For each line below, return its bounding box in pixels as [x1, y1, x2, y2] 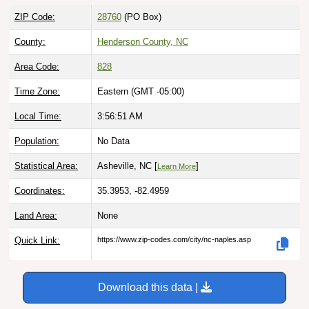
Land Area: [14, 210, 57, 221]
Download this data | [97, 281, 201, 294]
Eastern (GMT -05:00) [97, 86, 184, 97]
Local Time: [14, 111, 61, 122]
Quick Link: [14, 235, 60, 246]
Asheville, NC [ [97, 161, 157, 172]
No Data [97, 136, 130, 147]
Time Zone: [14, 86, 60, 97]
